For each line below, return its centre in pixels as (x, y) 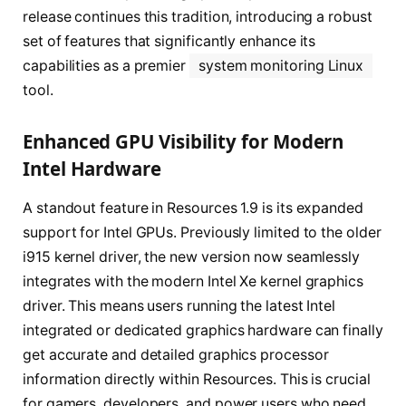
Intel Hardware (92, 168)
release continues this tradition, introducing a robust (198, 17)
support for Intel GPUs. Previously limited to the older (202, 233)
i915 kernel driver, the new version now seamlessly (192, 257)
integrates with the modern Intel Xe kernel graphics (193, 282)
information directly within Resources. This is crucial (197, 380)
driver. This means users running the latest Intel (179, 306)
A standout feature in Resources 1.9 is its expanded (193, 208)
